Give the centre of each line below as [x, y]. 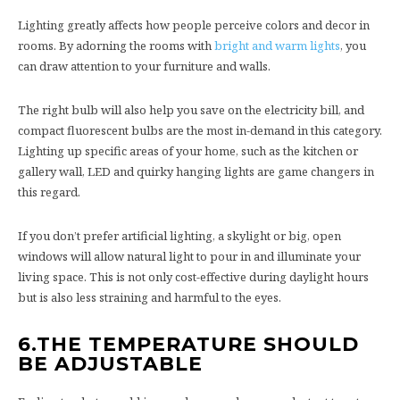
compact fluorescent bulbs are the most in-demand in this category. [200, 130]
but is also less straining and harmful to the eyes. [150, 297]
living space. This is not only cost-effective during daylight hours [193, 276]
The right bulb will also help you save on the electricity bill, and [191, 109]
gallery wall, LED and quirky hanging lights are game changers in [196, 171]
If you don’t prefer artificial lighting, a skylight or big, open [179, 235]
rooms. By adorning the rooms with [116, 45]
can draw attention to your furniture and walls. [146, 66]
